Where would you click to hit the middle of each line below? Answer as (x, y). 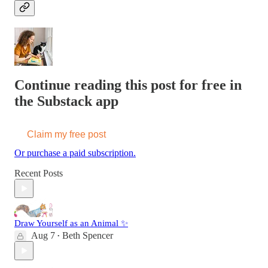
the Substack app (66, 101)
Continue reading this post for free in (128, 85)
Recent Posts (39, 173)
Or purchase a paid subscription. (75, 153)
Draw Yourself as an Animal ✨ (71, 223)
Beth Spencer (88, 236)
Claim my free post (66, 135)
